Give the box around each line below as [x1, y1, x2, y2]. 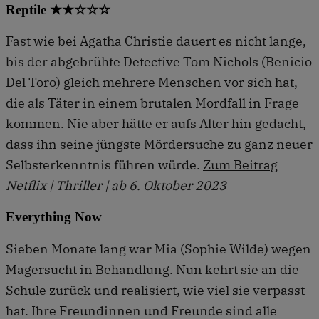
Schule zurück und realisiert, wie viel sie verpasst [6, 281, 305, 298]
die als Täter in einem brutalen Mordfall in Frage [6, 95, 299, 112]
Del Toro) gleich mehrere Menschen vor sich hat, [6, 74, 298, 91]
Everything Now [6, 209, 102, 224]
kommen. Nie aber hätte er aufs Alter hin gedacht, [6, 115, 306, 132]
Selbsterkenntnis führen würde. [6, 157, 203, 174]
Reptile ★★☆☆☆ [6, 1, 110, 17]
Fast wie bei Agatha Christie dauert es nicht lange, [6, 33, 306, 50]
